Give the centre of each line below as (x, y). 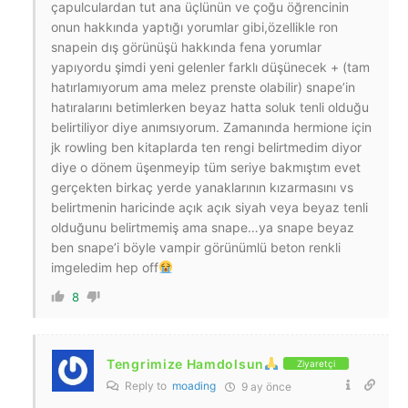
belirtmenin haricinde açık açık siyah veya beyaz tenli (209, 207)
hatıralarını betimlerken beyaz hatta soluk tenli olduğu (210, 107)
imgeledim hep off (105, 267)
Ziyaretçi (316, 364)
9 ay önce (265, 386)
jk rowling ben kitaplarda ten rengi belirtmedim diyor (206, 147)
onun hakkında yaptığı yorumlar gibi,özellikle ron (194, 26)
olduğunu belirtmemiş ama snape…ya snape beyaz (203, 227)
